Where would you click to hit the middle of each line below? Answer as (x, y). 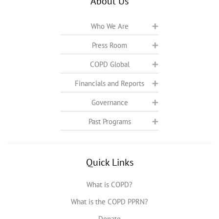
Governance (109, 102)
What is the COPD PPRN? (109, 201)
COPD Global (109, 64)
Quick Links (109, 162)
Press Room (109, 45)
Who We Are (109, 26)
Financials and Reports (109, 83)
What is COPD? (109, 184)
